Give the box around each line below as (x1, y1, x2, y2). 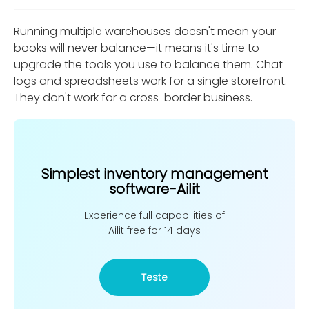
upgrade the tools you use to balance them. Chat (14, 56, 283, 72)
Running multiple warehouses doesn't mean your (14, 23, 276, 39)
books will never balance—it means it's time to (14, 39, 259, 56)
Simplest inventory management (41, 163, 268, 183)
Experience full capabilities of (84, 208, 225, 222)
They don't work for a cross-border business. (14, 89, 252, 106)
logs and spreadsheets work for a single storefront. (14, 72, 287, 89)
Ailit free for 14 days (108, 223, 201, 237)
